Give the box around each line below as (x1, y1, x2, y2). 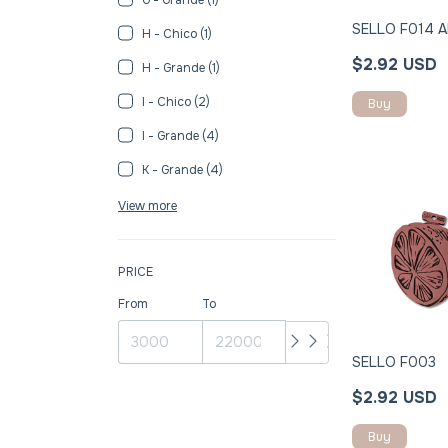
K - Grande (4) (142, 161, 223, 178)
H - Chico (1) (142, 25, 212, 42)
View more (118, 197, 177, 214)
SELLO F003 (352, 352, 437, 371)
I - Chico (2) (142, 93, 210, 110)
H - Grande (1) (142, 59, 220, 76)
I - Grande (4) (142, 127, 219, 144)
